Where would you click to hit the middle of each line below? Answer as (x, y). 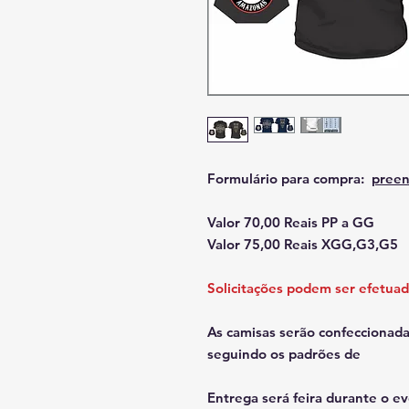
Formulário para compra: (289, 178)
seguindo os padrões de (286, 354)
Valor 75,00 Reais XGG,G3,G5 (303, 244)
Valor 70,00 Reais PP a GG (291, 222)
